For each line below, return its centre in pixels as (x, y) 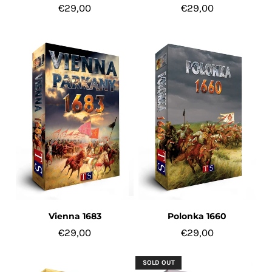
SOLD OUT (158, 263)
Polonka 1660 (197, 216)
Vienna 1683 (75, 216)
